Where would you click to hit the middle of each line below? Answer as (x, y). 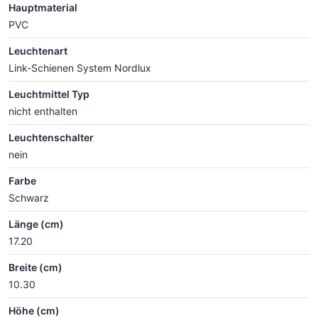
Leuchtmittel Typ (49, 94)
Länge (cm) (36, 224)
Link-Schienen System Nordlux (80, 68)
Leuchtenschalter (51, 137)
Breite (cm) (35, 267)
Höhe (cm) (34, 311)
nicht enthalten (43, 111)
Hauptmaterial (43, 7)
